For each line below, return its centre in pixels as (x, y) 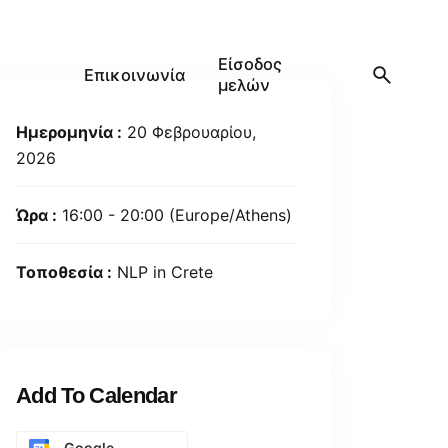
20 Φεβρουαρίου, (189, 132)
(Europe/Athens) (230, 215)
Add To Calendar (97, 395)
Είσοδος (250, 64)
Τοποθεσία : (64, 272)
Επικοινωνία (135, 74)
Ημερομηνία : (69, 132)
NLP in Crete (162, 272)
